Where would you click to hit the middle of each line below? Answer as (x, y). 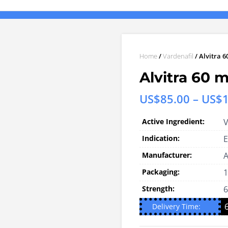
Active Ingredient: (173, 122)
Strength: (158, 189)
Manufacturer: (167, 155)
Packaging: (161, 172)
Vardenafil (178, 56)
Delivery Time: (176, 207)
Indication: (161, 138)
